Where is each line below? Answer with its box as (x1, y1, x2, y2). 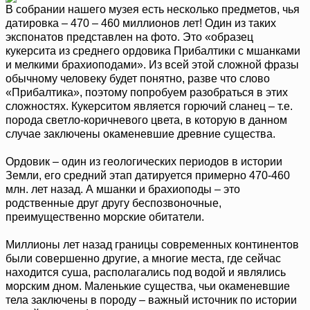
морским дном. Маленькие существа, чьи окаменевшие (6, 280, 290, 293)
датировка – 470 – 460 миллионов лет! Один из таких (6, 17, 276, 30)
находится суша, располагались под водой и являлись (6, 266, 286, 279)
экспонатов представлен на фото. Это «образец (6, 31, 253, 44)
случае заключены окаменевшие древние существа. (6, 128, 275, 140)
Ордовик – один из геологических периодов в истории (6, 156, 282, 168)
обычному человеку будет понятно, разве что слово (6, 73, 270, 85)
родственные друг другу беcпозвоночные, (6, 197, 221, 210)
